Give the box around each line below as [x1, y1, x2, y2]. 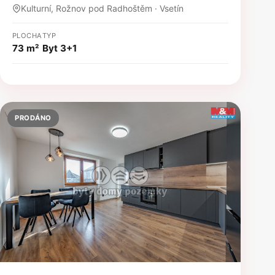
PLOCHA [12, 31, 42, 41]
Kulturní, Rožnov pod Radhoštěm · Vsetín [21, 3, 184, 14]
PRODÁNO [15, 114, 52, 123]
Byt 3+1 [42, 42, 77, 55]
